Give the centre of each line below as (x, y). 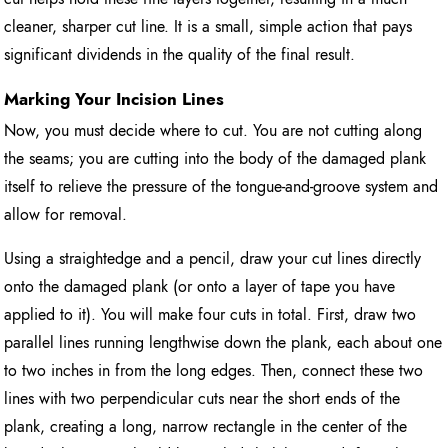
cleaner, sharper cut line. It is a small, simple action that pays (208, 26)
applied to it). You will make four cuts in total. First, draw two (210, 315)
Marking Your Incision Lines (114, 98)
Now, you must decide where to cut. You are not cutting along (213, 131)
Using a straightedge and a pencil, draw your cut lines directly (213, 259)
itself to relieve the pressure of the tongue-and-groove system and (221, 187)
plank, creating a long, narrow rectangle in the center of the (206, 427)
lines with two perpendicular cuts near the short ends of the (202, 399)
